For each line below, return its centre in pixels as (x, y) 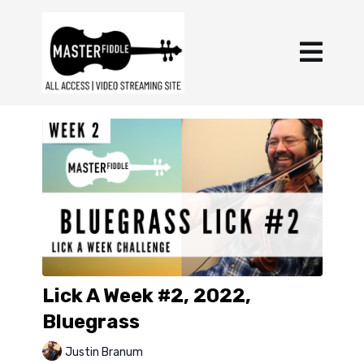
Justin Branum (104, 352)
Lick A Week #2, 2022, (146, 296)
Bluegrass (91, 322)
